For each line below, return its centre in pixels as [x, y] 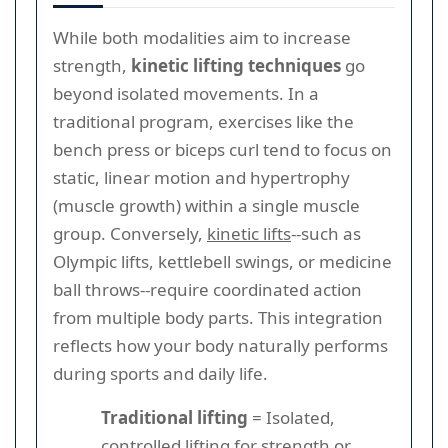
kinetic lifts [249, 233]
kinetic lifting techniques [236, 65]
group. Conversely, [130, 233]
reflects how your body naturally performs [220, 345]
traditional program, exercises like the [203, 121]
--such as [326, 233]
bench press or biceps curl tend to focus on [222, 149]
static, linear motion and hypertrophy [201, 177]
